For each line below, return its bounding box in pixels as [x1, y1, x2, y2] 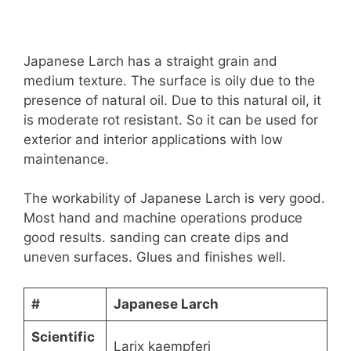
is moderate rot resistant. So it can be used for [24, 111, 318, 128]
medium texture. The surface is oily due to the [24, 72, 315, 89]
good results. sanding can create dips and [24, 230, 289, 246]
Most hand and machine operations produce [24, 210, 302, 226]
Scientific [31, 328, 95, 345]
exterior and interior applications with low [24, 131, 283, 147]
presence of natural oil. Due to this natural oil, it [24, 92, 321, 108]
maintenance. [24, 150, 113, 167]
